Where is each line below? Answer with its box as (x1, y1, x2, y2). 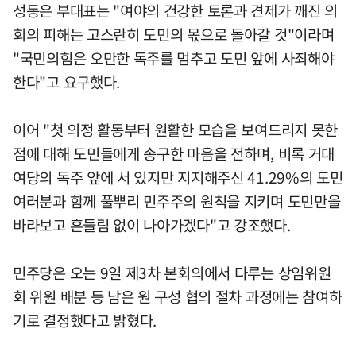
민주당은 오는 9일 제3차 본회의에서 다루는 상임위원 (13, 261, 331, 284)
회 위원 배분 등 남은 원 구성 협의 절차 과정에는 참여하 (13, 284, 342, 308)
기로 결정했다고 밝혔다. (13, 308, 157, 331)
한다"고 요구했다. (13, 70, 120, 93)
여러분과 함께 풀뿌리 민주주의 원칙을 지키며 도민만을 (13, 189, 341, 212)
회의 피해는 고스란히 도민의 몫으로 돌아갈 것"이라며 (13, 22, 335, 45)
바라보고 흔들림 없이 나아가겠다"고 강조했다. (13, 213, 291, 236)
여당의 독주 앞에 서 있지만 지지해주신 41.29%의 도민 (13, 165, 343, 188)
